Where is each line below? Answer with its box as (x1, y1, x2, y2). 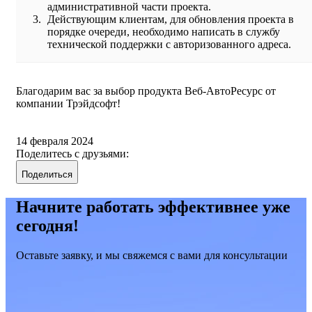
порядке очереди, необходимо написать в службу (47, 26, 280, 38)
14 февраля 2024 (16, 135, 93, 148)
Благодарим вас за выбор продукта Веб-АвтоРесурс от (16, 85, 276, 97)
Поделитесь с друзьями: (16, 148, 129, 160)
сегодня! (16, 217, 79, 235)
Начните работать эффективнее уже (16, 198, 290, 217)
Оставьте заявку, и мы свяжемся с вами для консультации (16, 249, 288, 262)
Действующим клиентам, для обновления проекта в (47, 13, 294, 26)
